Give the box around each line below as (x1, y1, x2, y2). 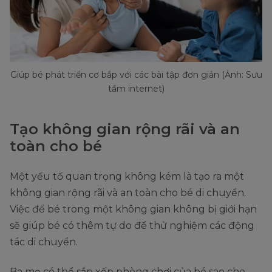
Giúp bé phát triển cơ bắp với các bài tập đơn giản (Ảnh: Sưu (10, 69, 262, 81)
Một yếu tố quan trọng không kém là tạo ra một (10, 171, 244, 183)
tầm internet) (107, 83, 165, 95)
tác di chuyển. (10, 236, 78, 248)
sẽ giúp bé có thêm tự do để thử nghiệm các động (10, 220, 254, 232)
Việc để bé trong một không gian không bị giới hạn (10, 203, 257, 216)
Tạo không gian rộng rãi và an (10, 120, 240, 138)
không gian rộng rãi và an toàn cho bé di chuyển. (10, 187, 246, 199)
